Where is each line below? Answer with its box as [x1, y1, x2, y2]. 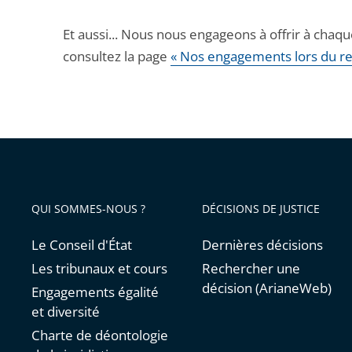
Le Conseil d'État [31, 236, 132, 255]
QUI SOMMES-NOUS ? [31, 201, 145, 217]
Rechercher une [202, 259, 301, 278]
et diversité [31, 302, 100, 321]
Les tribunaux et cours [31, 259, 167, 278]
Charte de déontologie [31, 326, 168, 345]
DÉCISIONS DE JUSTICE [202, 201, 321, 217]
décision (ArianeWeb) [202, 279, 332, 298]
